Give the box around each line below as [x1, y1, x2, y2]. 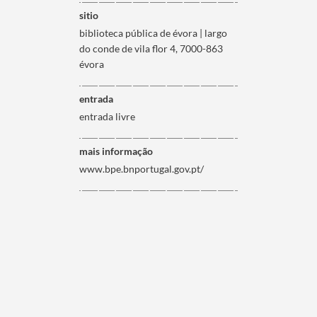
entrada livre [79, 110, 135, 122]
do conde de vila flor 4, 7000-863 [79, 42, 223, 54]
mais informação [79, 145, 153, 157]
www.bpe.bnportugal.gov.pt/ [79, 163, 204, 175]
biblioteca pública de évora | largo [79, 27, 227, 39]
